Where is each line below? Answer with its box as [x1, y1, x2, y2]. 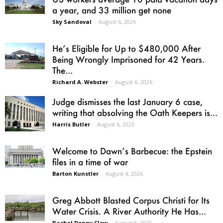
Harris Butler [52, 120, 90, 128]
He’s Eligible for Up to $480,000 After [52, 42, 201, 54]
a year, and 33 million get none [52, 4, 171, 15]
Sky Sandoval [52, 17, 92, 25]
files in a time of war [52, 156, 128, 167]
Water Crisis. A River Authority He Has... [52, 205, 206, 217]
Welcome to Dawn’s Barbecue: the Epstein [52, 145, 212, 156]
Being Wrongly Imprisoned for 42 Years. [52, 53, 205, 65]
